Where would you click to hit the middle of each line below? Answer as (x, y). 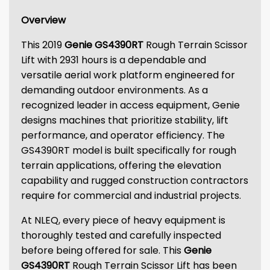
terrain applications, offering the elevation (121, 165)
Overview (43, 20)
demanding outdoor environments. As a (115, 90)
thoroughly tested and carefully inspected (121, 235)
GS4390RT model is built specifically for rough (129, 150)
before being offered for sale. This (102, 250)
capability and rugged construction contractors (135, 181)
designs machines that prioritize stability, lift (125, 120)
